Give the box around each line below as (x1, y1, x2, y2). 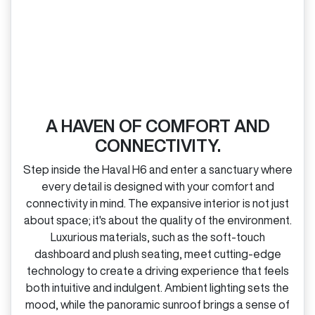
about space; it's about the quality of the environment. (23, 214, 292, 226)
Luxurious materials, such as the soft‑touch (50, 231, 265, 243)
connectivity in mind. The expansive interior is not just (26, 197, 289, 209)
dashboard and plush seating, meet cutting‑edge (34, 247, 281, 259)
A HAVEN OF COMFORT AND (45, 117, 270, 134)
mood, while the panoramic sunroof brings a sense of (25, 298, 290, 310)
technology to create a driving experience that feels (26, 264, 289, 276)
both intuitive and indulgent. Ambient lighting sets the (26, 281, 289, 293)
